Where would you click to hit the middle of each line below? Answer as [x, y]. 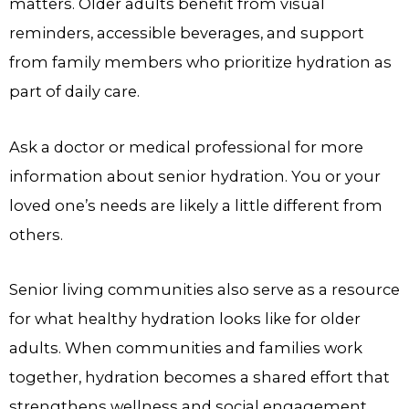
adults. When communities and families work [186, 348]
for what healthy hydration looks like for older [185, 319]
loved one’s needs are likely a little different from [196, 205]
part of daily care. [74, 91]
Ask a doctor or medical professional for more [186, 147]
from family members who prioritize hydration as [200, 62]
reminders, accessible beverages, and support [187, 32]
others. [36, 234]
